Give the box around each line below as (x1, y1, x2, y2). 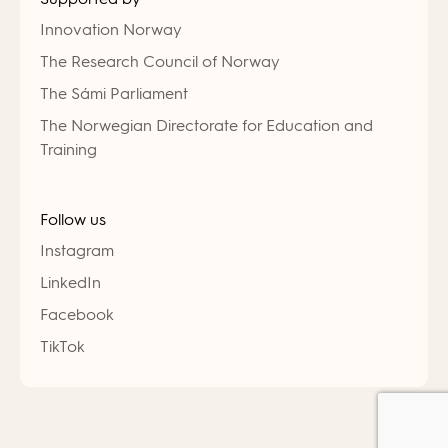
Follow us (40, 210, 106, 229)
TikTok (40, 337, 85, 356)
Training (40, 140, 97, 159)
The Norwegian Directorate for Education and (40, 116, 373, 135)
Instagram (40, 241, 114, 260)
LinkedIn (40, 273, 101, 292)
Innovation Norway (40, 20, 182, 39)
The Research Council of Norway (40, 52, 280, 71)
